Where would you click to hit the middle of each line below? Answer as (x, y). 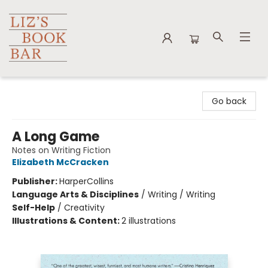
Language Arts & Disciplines (75, 194)
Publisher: (36, 181)
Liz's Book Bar (36, 88)
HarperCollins (86, 181)
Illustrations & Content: (67, 221)
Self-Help (33, 208)
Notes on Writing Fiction (61, 150)
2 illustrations (149, 221)
